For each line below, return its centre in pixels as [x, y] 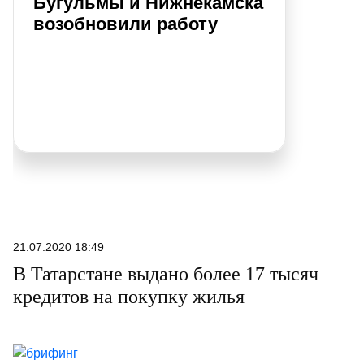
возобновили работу [126, 24]
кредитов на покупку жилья [129, 297]
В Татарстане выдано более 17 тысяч [166, 274]
